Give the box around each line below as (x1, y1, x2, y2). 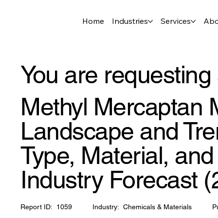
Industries (111, 16, 148, 26)
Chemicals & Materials (123, 202, 192, 211)
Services (160, 16, 191, 26)
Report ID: (20, 202, 53, 211)
